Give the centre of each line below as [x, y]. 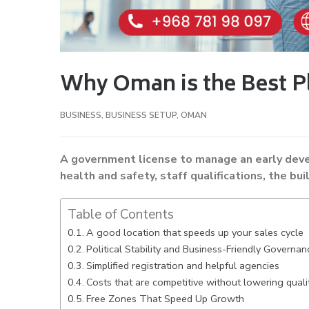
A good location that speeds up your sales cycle [195, 232]
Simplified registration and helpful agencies [182, 265]
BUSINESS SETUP [141, 115]
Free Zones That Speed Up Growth [165, 298]
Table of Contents [121, 214]
